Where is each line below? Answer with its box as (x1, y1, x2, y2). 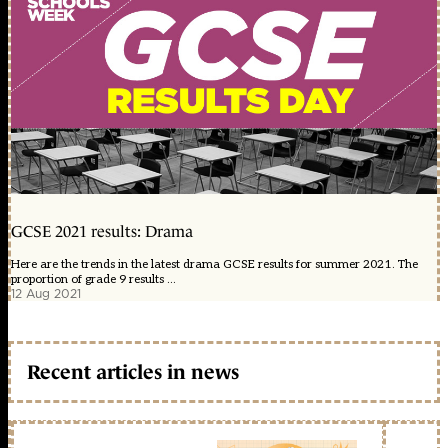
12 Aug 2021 (11, 284, 81, 302)
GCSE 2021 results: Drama (11, 222, 193, 240)
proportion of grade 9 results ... (11, 271, 176, 287)
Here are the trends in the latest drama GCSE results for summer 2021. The (11, 256, 418, 272)
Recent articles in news (27, 361, 239, 384)
